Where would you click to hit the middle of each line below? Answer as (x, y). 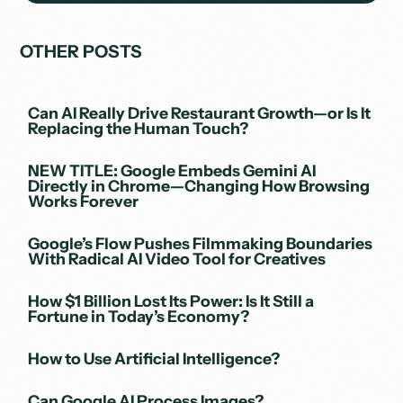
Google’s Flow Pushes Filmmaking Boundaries (201, 243)
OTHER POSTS (81, 51)
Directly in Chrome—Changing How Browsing (199, 185)
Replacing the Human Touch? (139, 128)
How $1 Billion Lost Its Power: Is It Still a (171, 300)
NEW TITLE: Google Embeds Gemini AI (172, 170)
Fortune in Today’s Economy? (139, 316)
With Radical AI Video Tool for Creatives (177, 258)
